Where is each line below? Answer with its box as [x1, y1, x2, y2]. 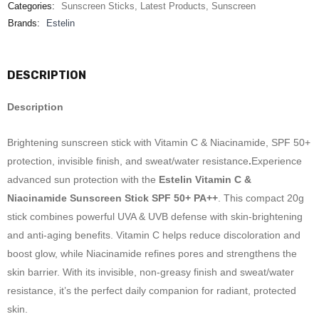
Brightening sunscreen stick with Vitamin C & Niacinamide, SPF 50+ [7, 136, 310, 148]
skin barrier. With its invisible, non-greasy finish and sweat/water [7, 266, 294, 278]
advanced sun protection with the [7, 173, 159, 185]
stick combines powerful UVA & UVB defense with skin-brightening [7, 210, 303, 222]
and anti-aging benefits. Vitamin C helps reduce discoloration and [7, 229, 300, 241]
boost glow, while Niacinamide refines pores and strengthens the [7, 247, 297, 259]
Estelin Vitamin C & [159, 173, 251, 185]
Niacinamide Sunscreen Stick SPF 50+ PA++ [7, 192, 218, 204]
